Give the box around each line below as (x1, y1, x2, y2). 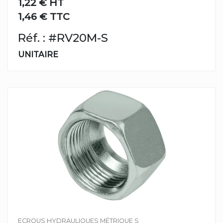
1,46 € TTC (18, 10, 70, 22)
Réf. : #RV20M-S (18, 31, 108, 45)
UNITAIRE (18, 50, 58, 59)
